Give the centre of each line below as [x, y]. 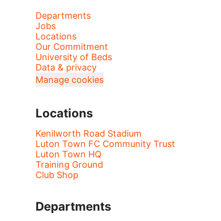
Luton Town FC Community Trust [105, 144]
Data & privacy [66, 67]
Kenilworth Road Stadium [89, 133]
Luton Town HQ [69, 154]
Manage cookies [70, 80]
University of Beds [74, 57]
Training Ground [69, 165]
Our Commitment [72, 47]
